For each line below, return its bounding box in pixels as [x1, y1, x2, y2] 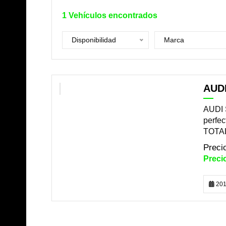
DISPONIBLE [63, 86, 106, 94]
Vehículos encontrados [69, 11, 157, 20]
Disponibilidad [72, 36, 116, 44]
